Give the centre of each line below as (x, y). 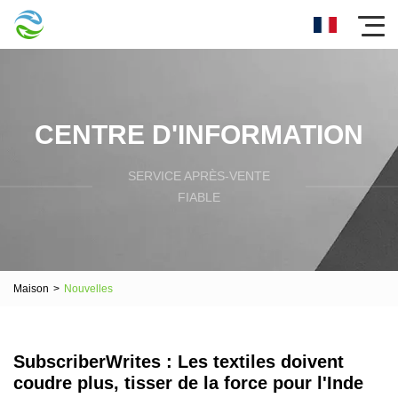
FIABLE (199, 197)
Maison (31, 288)
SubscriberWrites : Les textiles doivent (179, 362)
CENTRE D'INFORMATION (199, 134)
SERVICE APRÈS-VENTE (199, 175)
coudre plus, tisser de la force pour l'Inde (188, 383)
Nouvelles (88, 288)
